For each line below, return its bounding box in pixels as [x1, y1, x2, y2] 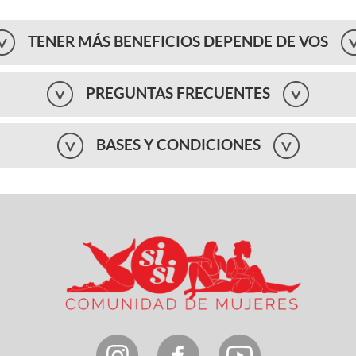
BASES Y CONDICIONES [95, 137, 261, 154]
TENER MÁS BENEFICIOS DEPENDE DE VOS [28, 33, 328, 51]
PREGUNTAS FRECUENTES [86, 85, 270, 103]
